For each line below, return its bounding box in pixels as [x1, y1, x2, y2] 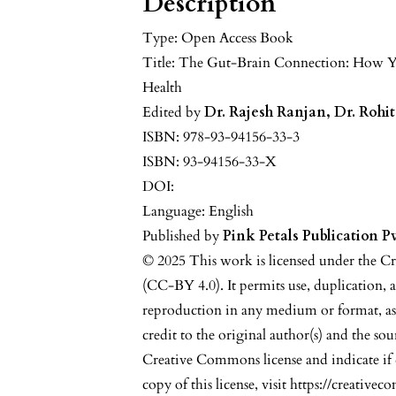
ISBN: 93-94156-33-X [142, 152, 278, 171]
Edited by [142, 103, 205, 122]
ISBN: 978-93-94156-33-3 [142, 127, 301, 147]
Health [142, 78, 183, 97]
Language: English [142, 202, 255, 221]
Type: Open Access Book [142, 28, 294, 48]
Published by [142, 226, 224, 246]
